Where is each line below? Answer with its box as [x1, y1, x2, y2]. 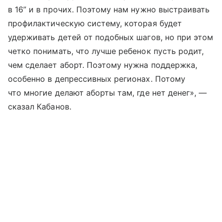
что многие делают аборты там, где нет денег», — [8, 87, 207, 98]
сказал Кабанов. [8, 101, 71, 111]
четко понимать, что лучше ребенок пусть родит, [8, 46, 204, 56]
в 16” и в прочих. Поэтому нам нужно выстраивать [8, 4, 210, 14]
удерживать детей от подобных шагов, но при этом [8, 32, 214, 42]
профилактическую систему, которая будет [8, 18, 182, 28]
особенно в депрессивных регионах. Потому [8, 73, 185, 84]
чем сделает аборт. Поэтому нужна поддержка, [8, 59, 198, 70]
